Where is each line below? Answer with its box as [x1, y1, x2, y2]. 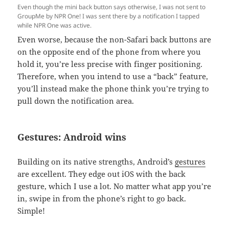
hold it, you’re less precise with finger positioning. [17, 58, 203, 69]
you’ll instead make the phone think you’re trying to [17, 83, 210, 94]
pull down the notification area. [17, 95, 134, 106]
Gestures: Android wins [17, 130, 127, 143]
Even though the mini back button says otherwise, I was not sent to [17, 2, 206, 11]
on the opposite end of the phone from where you [17, 46, 201, 57]
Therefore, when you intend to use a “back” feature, [17, 71, 209, 81]
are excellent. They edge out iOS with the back [17, 168, 186, 179]
